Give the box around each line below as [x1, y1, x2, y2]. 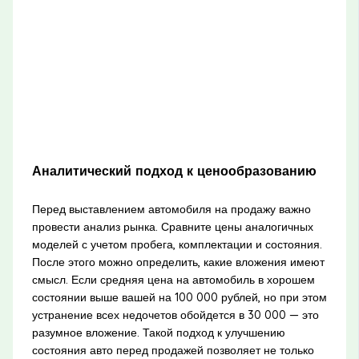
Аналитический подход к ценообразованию [31, 162, 317, 179]
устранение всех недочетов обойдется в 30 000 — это [31, 308, 319, 323]
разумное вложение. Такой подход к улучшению [31, 325, 285, 341]
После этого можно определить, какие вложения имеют [31, 255, 325, 270]
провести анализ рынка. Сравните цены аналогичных [31, 220, 313, 235]
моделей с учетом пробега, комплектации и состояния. [31, 237, 322, 252]
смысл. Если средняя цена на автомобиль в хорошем [31, 272, 315, 288]
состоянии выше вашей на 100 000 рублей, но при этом [31, 290, 327, 305]
